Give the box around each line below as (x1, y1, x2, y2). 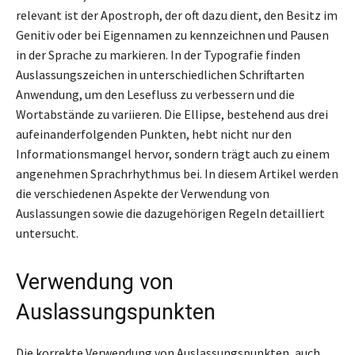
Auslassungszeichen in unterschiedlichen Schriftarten (16, 66, 304, 82)
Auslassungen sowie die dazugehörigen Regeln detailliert (16, 204, 325, 221)
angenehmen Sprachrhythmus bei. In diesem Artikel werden (16, 165, 338, 181)
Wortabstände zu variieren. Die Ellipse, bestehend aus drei (16, 105, 328, 122)
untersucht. (16, 224, 78, 241)
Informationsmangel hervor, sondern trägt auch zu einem (16, 145, 330, 162)
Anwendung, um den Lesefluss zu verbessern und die (16, 86, 295, 102)
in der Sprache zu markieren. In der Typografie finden (16, 46, 300, 63)
